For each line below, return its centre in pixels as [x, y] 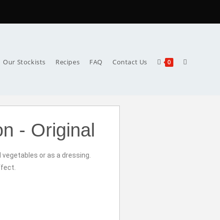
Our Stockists [24, 62]
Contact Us [130, 62]
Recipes [68, 62]
